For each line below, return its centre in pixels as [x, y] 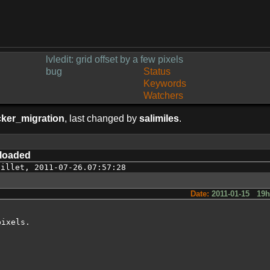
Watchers [163, 96]
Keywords [165, 83]
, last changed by [102, 118]
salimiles [159, 118]
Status [157, 71]
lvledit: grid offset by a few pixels [115, 59]
